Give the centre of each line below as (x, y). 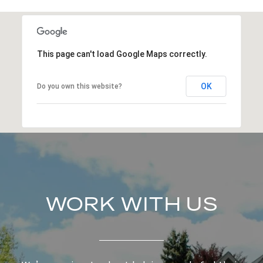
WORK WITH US (131, 204)
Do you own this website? (79, 86)
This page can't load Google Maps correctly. (122, 54)
